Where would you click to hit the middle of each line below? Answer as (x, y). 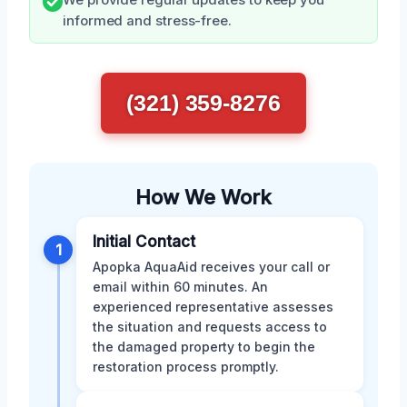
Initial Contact (144, 242)
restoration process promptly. (186, 367)
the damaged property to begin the (204, 347)
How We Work (203, 198)
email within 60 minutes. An (180, 287)
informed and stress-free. (147, 21)
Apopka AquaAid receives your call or (211, 267)
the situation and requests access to (210, 327)
